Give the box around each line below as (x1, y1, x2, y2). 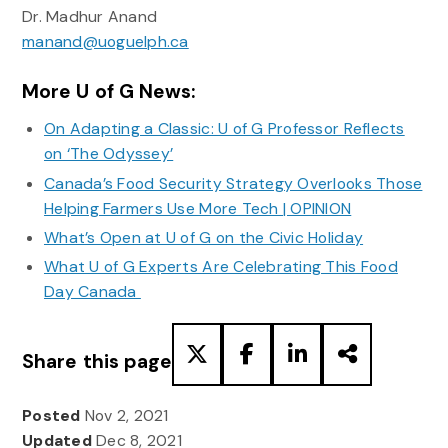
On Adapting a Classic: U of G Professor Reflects (43, 118, 405, 140)
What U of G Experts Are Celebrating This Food (43, 256, 398, 278)
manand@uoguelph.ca (21, 30, 189, 52)
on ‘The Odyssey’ (43, 143, 174, 165)
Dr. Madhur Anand (21, 5, 158, 27)
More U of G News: (21, 79, 196, 105)
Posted (21, 405, 81, 427)
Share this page (21, 348, 173, 374)
